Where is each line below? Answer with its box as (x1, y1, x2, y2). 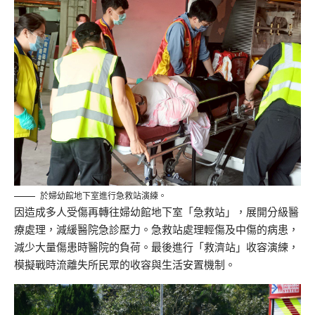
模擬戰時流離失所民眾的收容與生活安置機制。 (14, 257, 236, 271)
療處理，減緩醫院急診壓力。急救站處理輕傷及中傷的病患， (14, 222, 299, 236)
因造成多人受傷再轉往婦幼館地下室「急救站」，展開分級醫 (14, 205, 299, 219)
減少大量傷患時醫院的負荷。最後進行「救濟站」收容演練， (14, 240, 299, 254)
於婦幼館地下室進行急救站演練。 (40, 190, 167, 201)
